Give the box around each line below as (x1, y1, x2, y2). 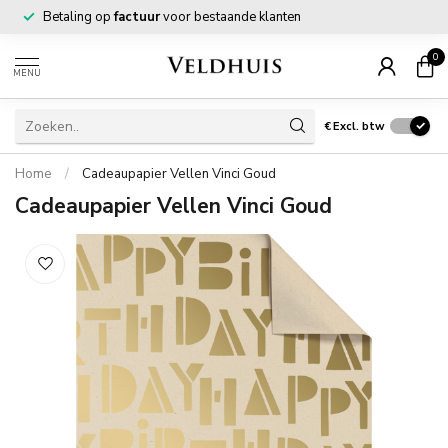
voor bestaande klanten (160, 8, 301, 26)
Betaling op (43, 8, 114, 26)
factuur (114, 8, 160, 26)
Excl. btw (333, 118, 385, 134)
